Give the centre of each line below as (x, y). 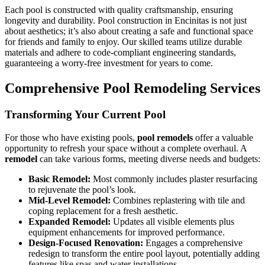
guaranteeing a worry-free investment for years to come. (109, 63)
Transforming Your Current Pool (85, 115)
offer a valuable (223, 137)
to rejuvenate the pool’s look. (82, 189)
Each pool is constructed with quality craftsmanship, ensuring (119, 10)
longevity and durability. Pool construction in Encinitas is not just (126, 21)
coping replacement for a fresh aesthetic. (103, 211)
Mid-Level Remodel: (70, 200)
